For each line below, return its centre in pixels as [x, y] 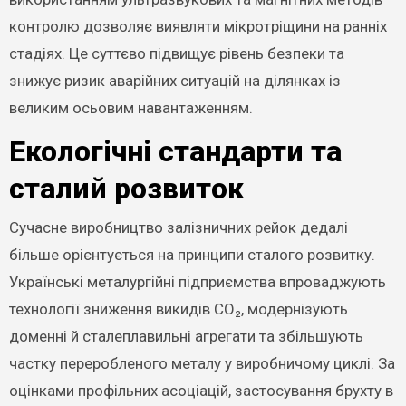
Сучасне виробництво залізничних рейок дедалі [178, 227]
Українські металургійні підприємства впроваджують [197, 281]
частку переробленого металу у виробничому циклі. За [202, 363]
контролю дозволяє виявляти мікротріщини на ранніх [198, 26]
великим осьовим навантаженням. [130, 108]
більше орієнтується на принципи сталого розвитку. [192, 254]
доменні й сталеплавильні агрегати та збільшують [186, 336]
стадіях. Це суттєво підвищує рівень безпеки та [176, 53]
